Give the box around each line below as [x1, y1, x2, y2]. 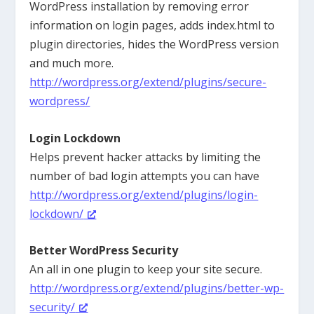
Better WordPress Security [29, 243, 179, 259]
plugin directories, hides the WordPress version [29, 36, 280, 52]
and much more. [29, 55, 114, 71]
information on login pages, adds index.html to [29, 17, 275, 33]
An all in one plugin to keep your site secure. [29, 261, 263, 278]
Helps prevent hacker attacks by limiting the [29, 149, 261, 165]
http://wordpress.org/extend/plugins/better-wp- [29, 280, 285, 296]
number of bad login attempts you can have [29, 168, 260, 184]
